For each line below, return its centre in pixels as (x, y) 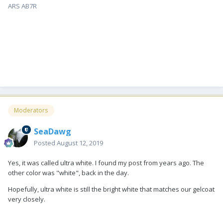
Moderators (31, 111)
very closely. (27, 199)
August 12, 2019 (80, 143)
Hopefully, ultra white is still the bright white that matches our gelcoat (111, 189)
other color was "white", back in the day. (68, 172)
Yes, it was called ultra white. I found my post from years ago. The (106, 163)
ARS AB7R (22, 6)
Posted (45, 143)
